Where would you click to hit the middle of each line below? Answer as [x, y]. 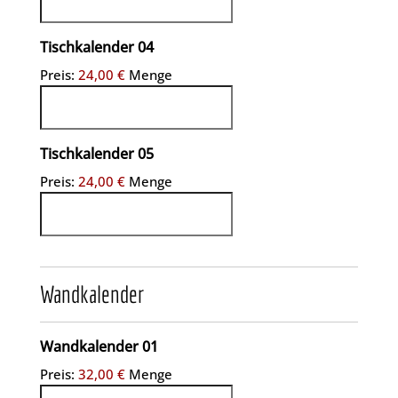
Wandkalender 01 [99, 347]
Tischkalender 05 [96, 154]
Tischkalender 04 [96, 48]
